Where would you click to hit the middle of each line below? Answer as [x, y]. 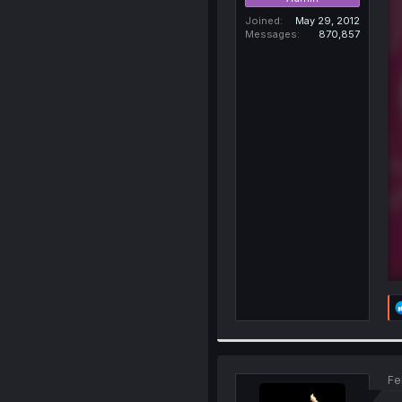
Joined [262, 20]
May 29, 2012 [327, 20]
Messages [271, 34]
